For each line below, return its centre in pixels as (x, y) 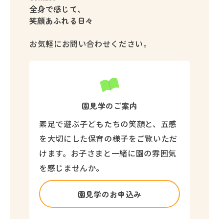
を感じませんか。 (72, 168)
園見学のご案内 (109, 106)
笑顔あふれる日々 (61, 21)
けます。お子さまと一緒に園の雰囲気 (108, 153)
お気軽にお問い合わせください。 (90, 44)
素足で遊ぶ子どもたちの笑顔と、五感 (108, 124)
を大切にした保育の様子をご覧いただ (108, 138)
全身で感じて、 (57, 9)
